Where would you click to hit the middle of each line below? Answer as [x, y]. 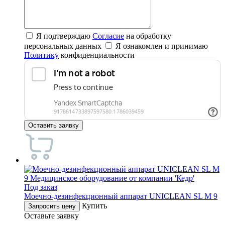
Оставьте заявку [51, 216]
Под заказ [41, 187]
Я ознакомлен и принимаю [162, 46]
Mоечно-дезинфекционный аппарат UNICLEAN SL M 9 [121, 196]
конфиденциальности [97, 55]
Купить [94, 206]
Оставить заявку [53, 126]
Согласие [108, 36]
